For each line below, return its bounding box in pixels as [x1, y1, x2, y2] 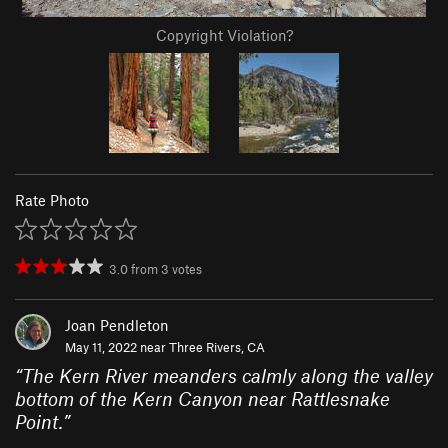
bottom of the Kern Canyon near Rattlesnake [15, 387, 390, 411]
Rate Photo [15, 191, 89, 210]
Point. [15, 410, 63, 434]
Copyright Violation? [155, 26, 293, 45]
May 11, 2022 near [65, 339, 169, 356]
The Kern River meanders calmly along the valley [22, 364, 433, 388]
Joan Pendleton [65, 316, 169, 335]
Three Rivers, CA [169, 339, 265, 356]
